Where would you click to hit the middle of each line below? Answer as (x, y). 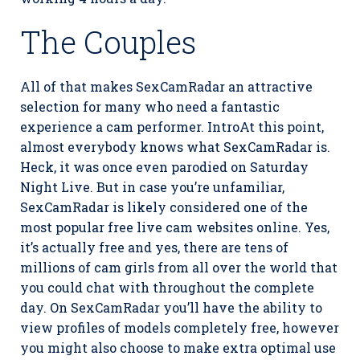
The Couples (108, 41)
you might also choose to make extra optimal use (178, 347)
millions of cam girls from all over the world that (179, 267)
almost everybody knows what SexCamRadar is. (175, 146)
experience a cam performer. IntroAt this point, (172, 126)
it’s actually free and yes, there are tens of (154, 247)
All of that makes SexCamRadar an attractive (166, 86)
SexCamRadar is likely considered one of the (164, 207)
